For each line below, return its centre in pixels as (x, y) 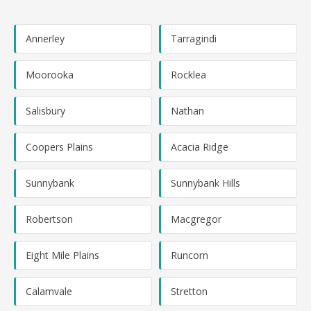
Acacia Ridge (200, 147)
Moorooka (50, 75)
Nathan (187, 111)
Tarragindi (194, 39)
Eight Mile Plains (62, 255)
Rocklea (188, 75)
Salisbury (45, 111)
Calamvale (49, 291)
